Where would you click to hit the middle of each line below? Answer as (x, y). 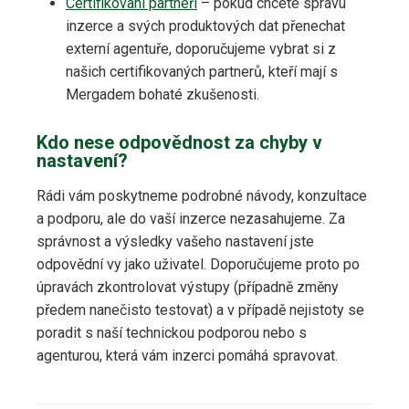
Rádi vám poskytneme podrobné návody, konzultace (202, 196)
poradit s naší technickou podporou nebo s (172, 333)
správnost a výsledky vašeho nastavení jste (175, 242)
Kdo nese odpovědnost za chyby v (179, 143)
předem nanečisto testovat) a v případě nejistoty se (200, 310)
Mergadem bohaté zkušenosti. (163, 95)
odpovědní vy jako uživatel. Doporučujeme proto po (198, 265)
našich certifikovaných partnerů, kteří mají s (202, 72)
